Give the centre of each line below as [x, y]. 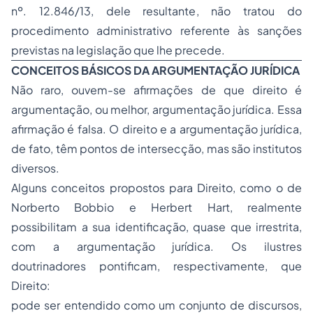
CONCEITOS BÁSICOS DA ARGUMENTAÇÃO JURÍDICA [155, 70]
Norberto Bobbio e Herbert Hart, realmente [156, 207]
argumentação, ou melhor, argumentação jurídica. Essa [156, 109]
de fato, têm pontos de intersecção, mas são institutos [156, 148]
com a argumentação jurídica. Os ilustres [156, 246]
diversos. [35, 168]
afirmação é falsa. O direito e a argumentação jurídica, [156, 129]
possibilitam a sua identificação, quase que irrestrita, [156, 227]
